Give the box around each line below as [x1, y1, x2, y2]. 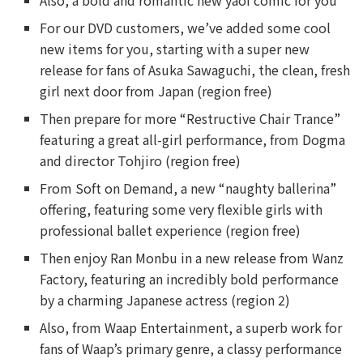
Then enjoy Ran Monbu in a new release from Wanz [40, 248, 344, 267]
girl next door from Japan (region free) [40, 81, 273, 100]
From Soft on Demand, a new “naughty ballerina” [40, 178, 337, 198]
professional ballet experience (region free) [40, 220, 301, 240]
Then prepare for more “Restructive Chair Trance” [40, 109, 341, 128]
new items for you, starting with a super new [40, 39, 310, 58]
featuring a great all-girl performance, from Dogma [40, 130, 346, 149]
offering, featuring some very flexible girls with [40, 199, 323, 219]
